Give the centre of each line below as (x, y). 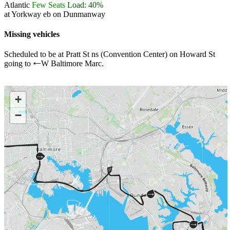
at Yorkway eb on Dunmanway (55, 14)
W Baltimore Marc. (72, 64)
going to (18, 64)
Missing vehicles (32, 34)
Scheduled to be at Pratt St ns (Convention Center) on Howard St (110, 54)
